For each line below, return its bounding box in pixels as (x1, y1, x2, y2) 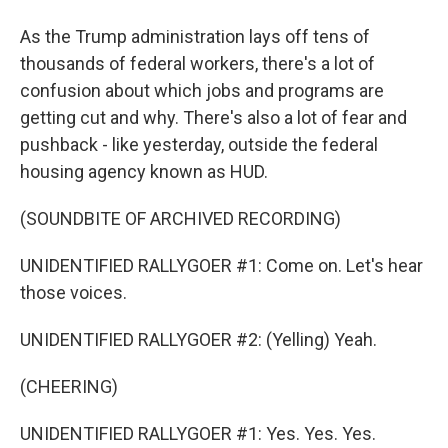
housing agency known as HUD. (20, 161, 268, 182)
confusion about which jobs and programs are (20, 80, 384, 101)
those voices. (20, 282, 127, 303)
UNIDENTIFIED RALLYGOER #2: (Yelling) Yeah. (20, 329, 377, 350)
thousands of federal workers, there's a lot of (20, 53, 375, 74)
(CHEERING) (20, 376, 118, 397)
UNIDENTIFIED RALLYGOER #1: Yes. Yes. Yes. (20, 423, 376, 444)
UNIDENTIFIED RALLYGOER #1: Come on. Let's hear (20, 255, 423, 276)
